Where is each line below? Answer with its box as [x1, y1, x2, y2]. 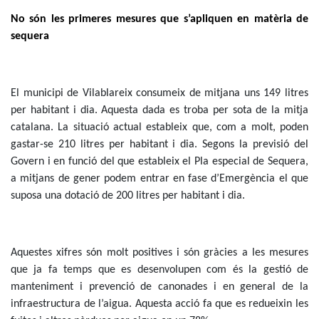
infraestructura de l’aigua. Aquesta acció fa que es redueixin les [11, 298, 308, 310]
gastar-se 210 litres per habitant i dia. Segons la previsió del [11, 139, 308, 151]
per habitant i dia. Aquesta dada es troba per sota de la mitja [11, 105, 308, 117]
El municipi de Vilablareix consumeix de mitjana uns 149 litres [11, 88, 308, 100]
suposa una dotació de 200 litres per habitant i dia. [11, 190, 245, 202]
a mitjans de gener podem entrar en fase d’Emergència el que [11, 173, 308, 185]
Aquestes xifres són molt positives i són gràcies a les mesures [11, 247, 308, 259]
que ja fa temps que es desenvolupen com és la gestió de [11, 264, 308, 276]
